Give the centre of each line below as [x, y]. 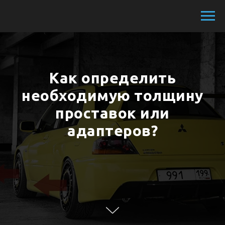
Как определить [113, 78]
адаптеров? [113, 131]
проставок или [113, 113]
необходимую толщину [113, 95]
